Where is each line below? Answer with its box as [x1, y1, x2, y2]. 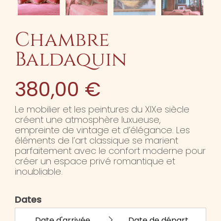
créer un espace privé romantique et [14, 155, 175, 168]
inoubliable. [14, 165, 63, 178]
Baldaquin [14, 46, 127, 74]
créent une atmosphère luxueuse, [14, 113, 161, 126]
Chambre [14, 27, 110, 54]
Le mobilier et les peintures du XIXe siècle [14, 103, 189, 116]
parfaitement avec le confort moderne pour [14, 145, 206, 157]
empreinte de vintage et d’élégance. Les [14, 124, 190, 137]
